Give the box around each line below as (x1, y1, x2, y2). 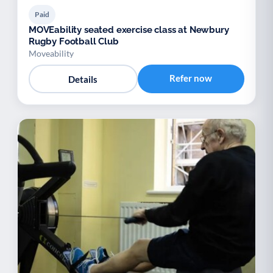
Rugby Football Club (29, 36, 119, 47)
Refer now (169, 73, 213, 83)
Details (68, 73, 98, 85)
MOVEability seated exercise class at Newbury (29, 24, 229, 35)
